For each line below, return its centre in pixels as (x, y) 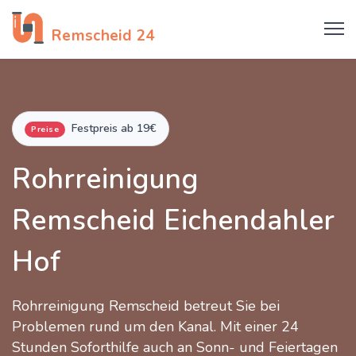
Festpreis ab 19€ (114, 128)
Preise (45, 129)
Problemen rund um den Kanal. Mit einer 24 (155, 327)
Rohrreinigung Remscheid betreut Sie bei (146, 306)
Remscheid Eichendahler (174, 221)
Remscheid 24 (103, 36)
